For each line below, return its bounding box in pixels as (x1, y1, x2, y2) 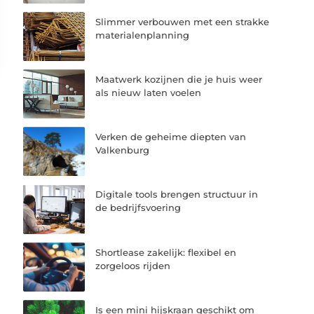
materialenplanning (95, 29, 190, 41)
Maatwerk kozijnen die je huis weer (95, 74, 263, 86)
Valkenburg (95, 144, 150, 156)
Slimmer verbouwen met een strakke (95, 15, 270, 27)
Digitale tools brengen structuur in (95, 189, 259, 200)
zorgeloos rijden (95, 259, 171, 271)
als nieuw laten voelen (95, 87, 202, 99)
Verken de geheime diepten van (95, 131, 247, 143)
